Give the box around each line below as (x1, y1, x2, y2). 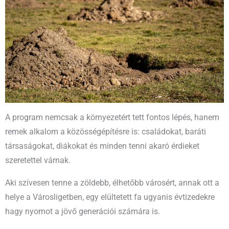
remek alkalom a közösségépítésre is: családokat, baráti (5, 127, 206, 137)
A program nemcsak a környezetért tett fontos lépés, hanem (5, 113, 219, 123)
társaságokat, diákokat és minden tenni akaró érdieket (5, 142, 199, 151)
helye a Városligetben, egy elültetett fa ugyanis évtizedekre (5, 192, 215, 202)
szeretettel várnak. (5, 156, 71, 166)
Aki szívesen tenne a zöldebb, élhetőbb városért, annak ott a (5, 178, 219, 188)
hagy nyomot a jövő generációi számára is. (5, 207, 160, 216)
